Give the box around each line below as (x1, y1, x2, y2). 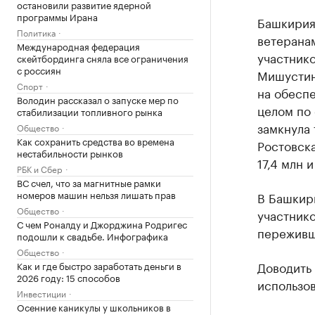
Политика (17, 25, 56, 39)
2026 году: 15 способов (17, 270, 120, 284)
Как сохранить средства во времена (17, 134, 174, 148)
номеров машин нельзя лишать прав (17, 187, 176, 201)
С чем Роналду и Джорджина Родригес (17, 217, 187, 231)
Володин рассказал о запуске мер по (17, 92, 179, 106)
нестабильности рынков (17, 146, 123, 160)
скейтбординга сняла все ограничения (17, 51, 188, 65)
